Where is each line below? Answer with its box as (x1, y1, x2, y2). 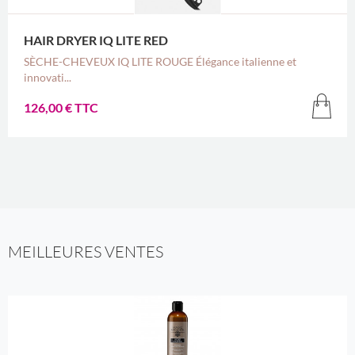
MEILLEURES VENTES (7, 242, 163, 262)
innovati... (23, 71, 71, 85)
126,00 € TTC (23, 99, 98, 115)
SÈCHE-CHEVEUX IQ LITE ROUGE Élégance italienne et (23, 55, 296, 69)
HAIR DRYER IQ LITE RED (23, 32, 168, 48)
